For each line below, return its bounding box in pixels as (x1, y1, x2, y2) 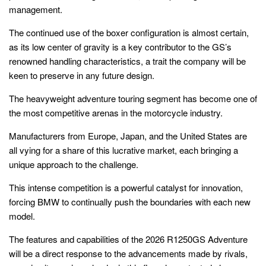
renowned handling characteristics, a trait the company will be (9, 54, 246, 67)
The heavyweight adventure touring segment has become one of (9, 91, 257, 104)
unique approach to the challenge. (9, 157, 138, 170)
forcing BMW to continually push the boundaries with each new (9, 195, 251, 208)
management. (9, 2, 62, 15)
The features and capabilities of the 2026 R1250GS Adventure (9, 232, 248, 245)
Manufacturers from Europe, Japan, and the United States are (9, 129, 247, 142)
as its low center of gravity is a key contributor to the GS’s (9, 40, 232, 53)
